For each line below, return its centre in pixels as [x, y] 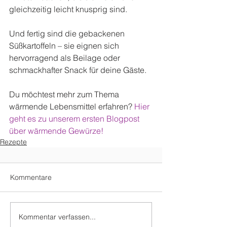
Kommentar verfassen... [57, 217]
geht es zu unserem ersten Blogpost [75, 119]
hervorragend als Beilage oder [66, 58]
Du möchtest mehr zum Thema [65, 94]
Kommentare [31, 178]
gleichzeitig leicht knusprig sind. [68, 9]
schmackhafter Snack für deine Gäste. [78, 70]
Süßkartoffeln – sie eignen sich [65, 46]
